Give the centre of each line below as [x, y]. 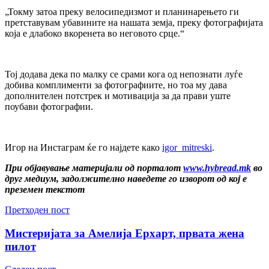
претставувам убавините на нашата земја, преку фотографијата [134, 22]
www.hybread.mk [217, 168]
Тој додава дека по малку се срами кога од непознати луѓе [124, 74]
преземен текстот [45, 189]
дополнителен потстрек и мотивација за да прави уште [118, 95]
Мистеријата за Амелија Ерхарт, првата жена [125, 233]
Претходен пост [37, 210]
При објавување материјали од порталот [94, 168]
